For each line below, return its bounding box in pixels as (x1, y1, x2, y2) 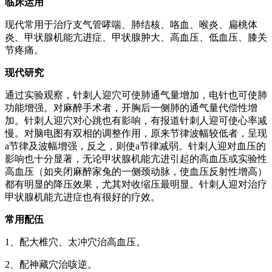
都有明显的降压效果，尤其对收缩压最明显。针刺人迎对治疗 (5, 178, 267, 189)
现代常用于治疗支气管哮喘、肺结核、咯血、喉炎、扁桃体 (5, 19, 257, 30)
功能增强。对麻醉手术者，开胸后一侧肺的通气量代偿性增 (5, 102, 257, 113)
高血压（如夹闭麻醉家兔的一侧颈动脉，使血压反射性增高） (5, 166, 267, 177)
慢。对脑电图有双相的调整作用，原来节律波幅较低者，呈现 (5, 127, 267, 138)
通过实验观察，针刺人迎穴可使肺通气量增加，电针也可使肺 (5, 89, 267, 100)
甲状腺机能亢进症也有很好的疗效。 (5, 191, 160, 202)
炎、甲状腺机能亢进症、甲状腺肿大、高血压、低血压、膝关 (5, 32, 267, 42)
